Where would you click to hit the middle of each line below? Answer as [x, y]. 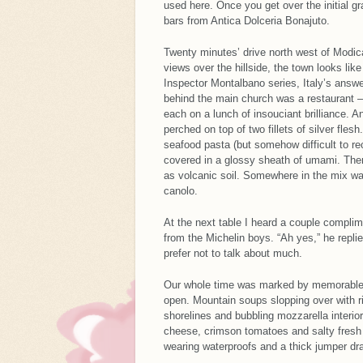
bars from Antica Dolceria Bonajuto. [247, 20]
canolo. [181, 190]
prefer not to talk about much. [233, 253]
